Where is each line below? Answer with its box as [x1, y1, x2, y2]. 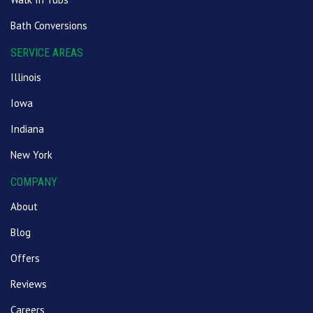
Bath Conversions [10, 19, 87, 33]
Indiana [10, 122, 44, 136]
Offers [10, 252, 40, 265]
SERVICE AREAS [10, 46, 83, 60]
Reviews [10, 277, 47, 291]
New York [10, 148, 52, 162]
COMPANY [10, 175, 57, 189]
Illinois [10, 71, 41, 85]
